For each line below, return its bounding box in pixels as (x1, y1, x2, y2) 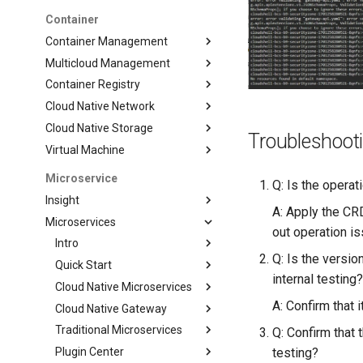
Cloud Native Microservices (55, 280, 193, 293)
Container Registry (45, 78, 141, 92)
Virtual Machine (45, 143, 126, 156)
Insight (45, 193, 80, 207)
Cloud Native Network (45, 100, 156, 113)
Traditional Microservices (55, 323, 183, 337)
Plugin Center (55, 345, 125, 358)
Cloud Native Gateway (55, 301, 168, 315)
